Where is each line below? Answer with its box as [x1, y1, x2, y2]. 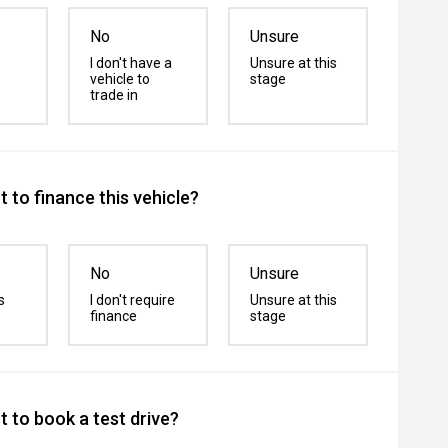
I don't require [90, 292, 176, 308]
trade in [90, 87, 139, 103]
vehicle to [90, 71, 151, 87]
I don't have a [90, 55, 173, 71]
